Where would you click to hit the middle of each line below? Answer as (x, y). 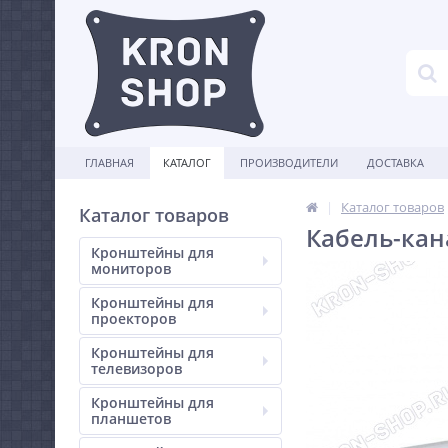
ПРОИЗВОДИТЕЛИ (289, 162)
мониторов (131, 268)
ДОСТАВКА (395, 162)
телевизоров (136, 368)
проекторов (133, 318)
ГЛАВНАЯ (109, 162)
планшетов (131, 418)
